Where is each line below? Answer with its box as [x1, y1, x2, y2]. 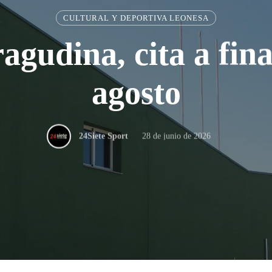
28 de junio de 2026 [141, 131, 211, 140]
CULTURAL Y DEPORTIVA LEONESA [63, 13, 209, 22]
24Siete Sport [78, 131, 128, 141]
